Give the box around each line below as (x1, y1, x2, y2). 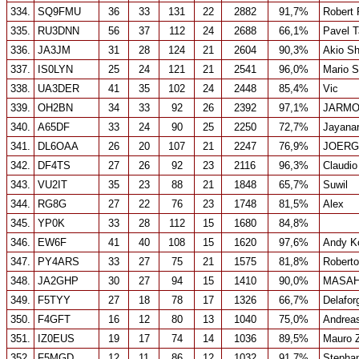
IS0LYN (38, 63, 73, 75)
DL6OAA (38, 140, 79, 152)
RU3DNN (38, 25, 79, 37)
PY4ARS (38, 256, 79, 268)
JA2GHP (38, 275, 79, 287)
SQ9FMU (38, 6, 81, 18)
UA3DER (38, 83, 79, 95)
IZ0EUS (38, 333, 75, 345)
